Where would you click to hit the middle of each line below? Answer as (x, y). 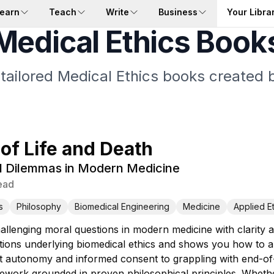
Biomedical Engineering (122, 206)
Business (178, 12)
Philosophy (39, 206)
